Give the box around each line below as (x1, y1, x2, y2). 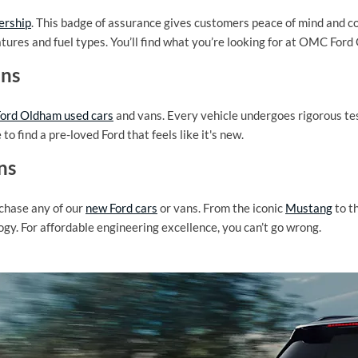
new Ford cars (86, 201, 157, 216)
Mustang (285, 201, 332, 216)
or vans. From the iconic (157, 201, 285, 216)
